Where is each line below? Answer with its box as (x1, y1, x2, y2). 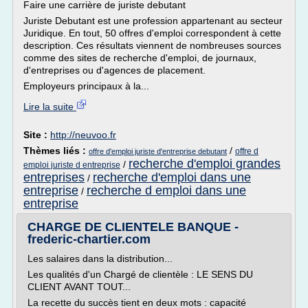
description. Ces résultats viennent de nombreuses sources (23, 40, 281, 51)
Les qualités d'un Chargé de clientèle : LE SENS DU (27, 269, 253, 280)
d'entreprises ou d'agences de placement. (23, 65, 206, 76)
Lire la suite (23, 101, 76, 112)
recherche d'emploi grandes (129, 157, 280, 170)
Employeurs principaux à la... (23, 80, 149, 91)
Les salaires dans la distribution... (27, 253, 173, 264)
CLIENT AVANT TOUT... (27, 281, 131, 292)
